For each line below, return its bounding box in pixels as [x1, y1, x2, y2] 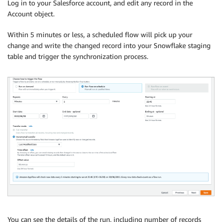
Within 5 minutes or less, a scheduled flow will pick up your [7, 30, 192, 39]
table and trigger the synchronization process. [7, 52, 148, 60]
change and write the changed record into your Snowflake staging [7, 41, 211, 50]
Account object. [7, 9, 55, 18]
